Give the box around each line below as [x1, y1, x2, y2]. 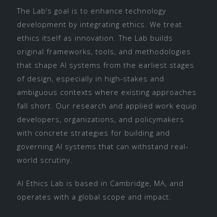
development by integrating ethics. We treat [17, 19, 182, 29]
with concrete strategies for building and [17, 127, 170, 138]
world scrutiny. [17, 155, 73, 165]
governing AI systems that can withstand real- [17, 141, 188, 151]
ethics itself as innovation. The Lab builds [17, 32, 173, 43]
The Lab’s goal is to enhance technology [17, 5, 166, 15]
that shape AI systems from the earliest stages [17, 60, 194, 70]
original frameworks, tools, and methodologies [17, 46, 191, 56]
